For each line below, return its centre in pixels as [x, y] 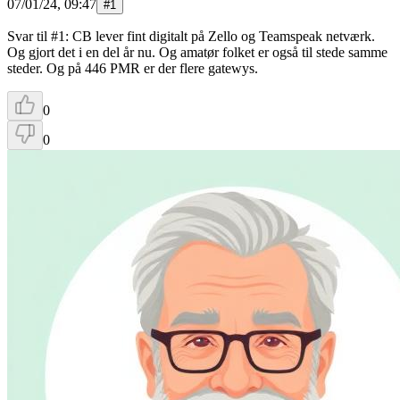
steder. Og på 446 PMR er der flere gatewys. [133, 68]
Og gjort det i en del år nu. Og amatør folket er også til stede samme [197, 52]
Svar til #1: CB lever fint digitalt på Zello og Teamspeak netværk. [191, 36]
